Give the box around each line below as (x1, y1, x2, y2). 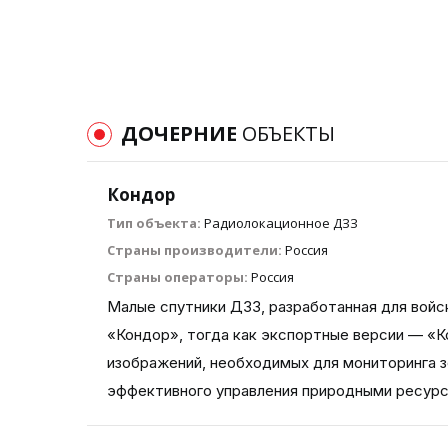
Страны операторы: (107, 268, 248, 286)
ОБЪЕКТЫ (242, 120, 335, 147)
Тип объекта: (107, 214, 201, 232)
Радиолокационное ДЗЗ (204, 214, 358, 232)
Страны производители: (107, 241, 282, 259)
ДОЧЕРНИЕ (121, 120, 242, 147)
